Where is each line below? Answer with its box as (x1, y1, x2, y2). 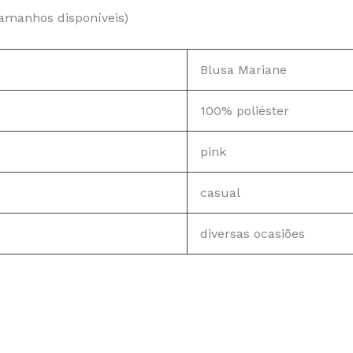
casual (200, 185, 240, 201)
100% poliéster (200, 103, 289, 119)
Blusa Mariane (200, 62, 287, 78)
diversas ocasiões (200, 226, 305, 242)
